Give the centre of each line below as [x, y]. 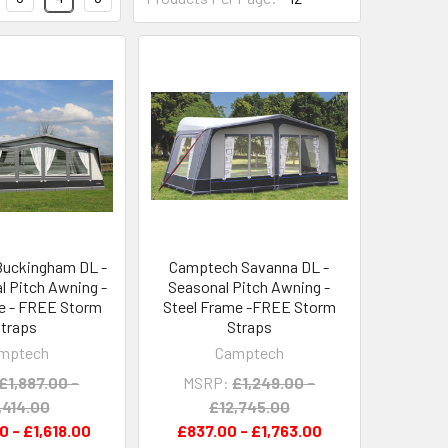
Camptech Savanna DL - [249, 266]
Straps [249, 326]
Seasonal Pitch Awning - [249, 286]
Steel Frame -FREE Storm [249, 306]
